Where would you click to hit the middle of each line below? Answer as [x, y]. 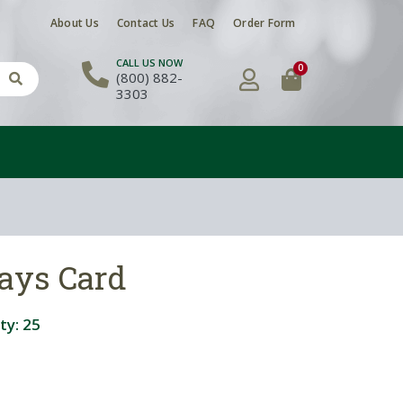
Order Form [264, 23]
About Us [74, 23]
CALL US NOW [149, 63]
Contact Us [146, 23]
